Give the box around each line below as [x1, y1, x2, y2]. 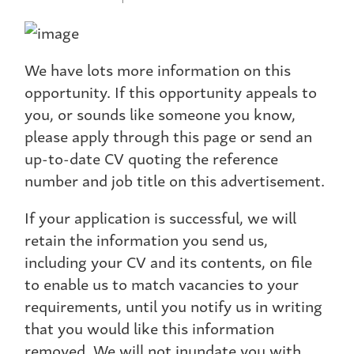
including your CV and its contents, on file [24, 249, 312, 274]
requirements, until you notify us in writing [24, 293, 322, 318]
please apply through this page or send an [24, 123, 312, 149]
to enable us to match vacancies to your [24, 271, 299, 296]
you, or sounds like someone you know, [24, 101, 296, 126]
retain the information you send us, [24, 227, 268, 252]
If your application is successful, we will [24, 205, 296, 230]
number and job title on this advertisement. [24, 168, 325, 193]
